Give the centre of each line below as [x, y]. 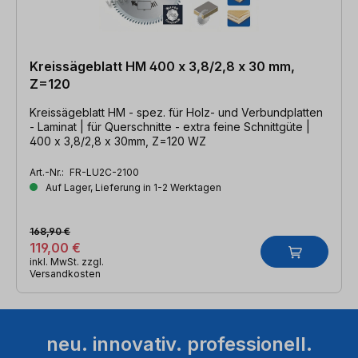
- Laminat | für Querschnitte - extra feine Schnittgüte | [170, 126]
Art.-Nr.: [48, 172]
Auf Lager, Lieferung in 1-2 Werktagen [132, 187]
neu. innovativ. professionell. [179, 344]
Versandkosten [65, 273]
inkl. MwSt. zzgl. [67, 261]
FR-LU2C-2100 [104, 172]
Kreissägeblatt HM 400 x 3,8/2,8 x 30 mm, [162, 66]
